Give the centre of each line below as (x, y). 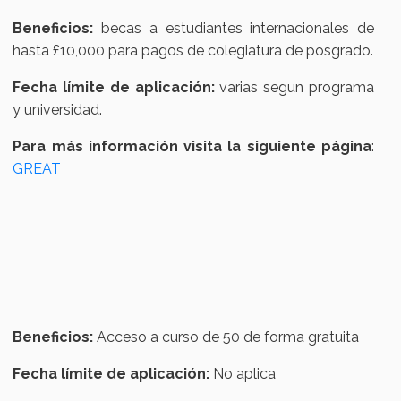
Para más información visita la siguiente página (192, 147)
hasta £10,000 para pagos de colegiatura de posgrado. (193, 51)
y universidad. (58, 110)
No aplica (243, 374)
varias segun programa (297, 88)
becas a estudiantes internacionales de (234, 29)
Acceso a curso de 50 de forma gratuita (228, 337)
